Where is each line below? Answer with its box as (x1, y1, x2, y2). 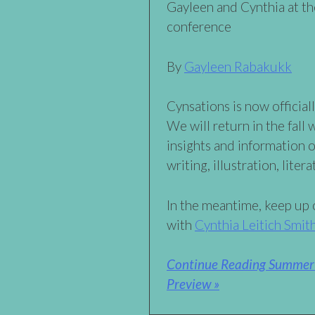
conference (167, 18, 231, 35)
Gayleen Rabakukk (184, 58, 292, 75)
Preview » (167, 276, 219, 292)
